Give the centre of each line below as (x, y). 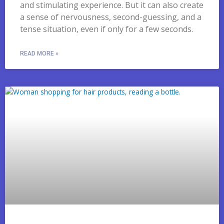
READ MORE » (39, 53)
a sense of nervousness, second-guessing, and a (111, 17)
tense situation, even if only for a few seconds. (106, 29)
